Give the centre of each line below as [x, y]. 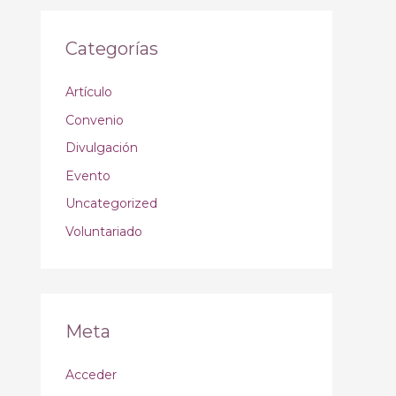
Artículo [89, 92]
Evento [88, 175]
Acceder [91, 374]
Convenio [95, 120]
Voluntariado [104, 231]
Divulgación [102, 148]
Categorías [112, 49]
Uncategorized [111, 203]
